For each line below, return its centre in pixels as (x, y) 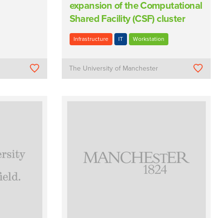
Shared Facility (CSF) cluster (127, 19)
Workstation (148, 39)
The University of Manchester (114, 68)
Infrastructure (91, 39)
